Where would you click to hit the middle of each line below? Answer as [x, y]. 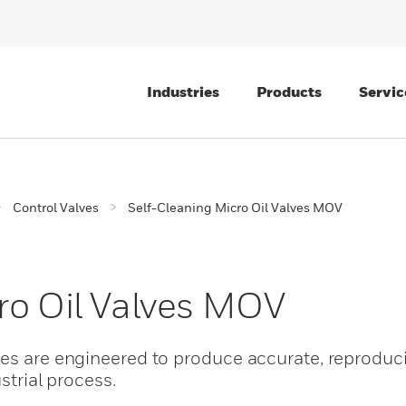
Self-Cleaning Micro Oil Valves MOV [235, 207]
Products [289, 92]
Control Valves [56, 207]
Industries [183, 92]
